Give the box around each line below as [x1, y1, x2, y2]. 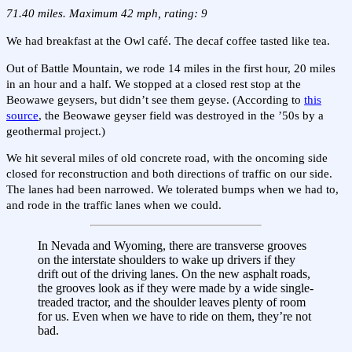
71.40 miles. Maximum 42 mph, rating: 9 [6, 7, 207, 20]
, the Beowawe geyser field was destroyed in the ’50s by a [38, 108, 324, 122]
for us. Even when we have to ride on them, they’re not [38, 309, 311, 323]
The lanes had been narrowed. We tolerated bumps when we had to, [6, 183, 339, 196]
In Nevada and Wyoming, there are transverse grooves [38, 238, 306, 252]
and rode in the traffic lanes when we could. [6, 199, 222, 212]
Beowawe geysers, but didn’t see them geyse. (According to [6, 93, 304, 106]
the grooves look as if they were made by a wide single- [38, 280, 313, 295]
